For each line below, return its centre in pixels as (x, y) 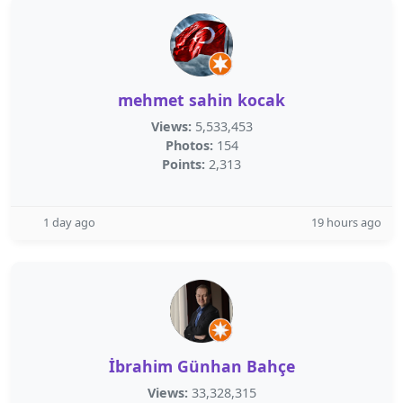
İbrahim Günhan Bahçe (201, 366)
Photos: (189, 145)
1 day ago (69, 222)
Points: (184, 164)
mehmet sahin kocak (201, 100)
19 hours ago (346, 222)
